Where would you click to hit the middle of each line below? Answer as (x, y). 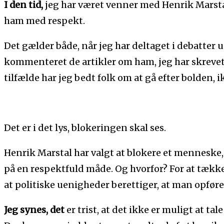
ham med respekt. (44, 20)
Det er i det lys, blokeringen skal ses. (85, 127)
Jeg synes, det (35, 209)
